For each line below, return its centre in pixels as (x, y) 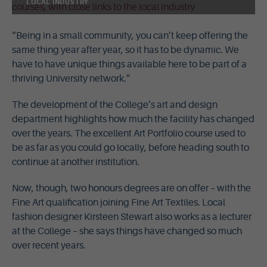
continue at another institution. (76, 162)
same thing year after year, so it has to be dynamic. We (125, 50)
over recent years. (49, 246)
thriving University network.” (71, 79)
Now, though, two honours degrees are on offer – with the (131, 188)
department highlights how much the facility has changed (133, 119)
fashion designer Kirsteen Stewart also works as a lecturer (132, 217)
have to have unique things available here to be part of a (129, 64)
